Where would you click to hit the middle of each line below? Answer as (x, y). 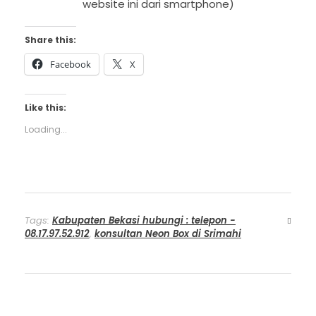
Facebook (71, 64)
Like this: (45, 107)
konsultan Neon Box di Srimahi (168, 233)
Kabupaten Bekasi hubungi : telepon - (144, 220)
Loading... (46, 129)
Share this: (50, 39)
